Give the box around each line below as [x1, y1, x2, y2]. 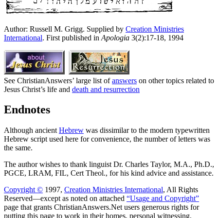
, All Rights [163, 185, 198, 194]
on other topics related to [137, 76, 214, 85]
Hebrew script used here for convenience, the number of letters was [4, 135, 210, 144]
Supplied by [87, 24, 126, 33]
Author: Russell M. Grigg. [4, 24, 87, 33]
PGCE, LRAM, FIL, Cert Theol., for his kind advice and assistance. [4, 169, 214, 178]
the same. [4, 144, 33, 152]
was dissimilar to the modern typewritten [84, 126, 210, 135]
